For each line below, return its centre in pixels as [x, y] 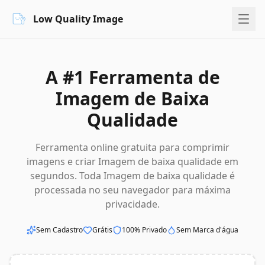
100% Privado [144, 230]
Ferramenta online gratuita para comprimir [132, 147]
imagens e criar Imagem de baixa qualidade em [132, 161]
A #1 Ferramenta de [132, 77]
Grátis [102, 230]
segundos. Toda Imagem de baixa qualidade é [132, 176]
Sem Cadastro [59, 230]
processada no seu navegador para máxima [132, 190]
